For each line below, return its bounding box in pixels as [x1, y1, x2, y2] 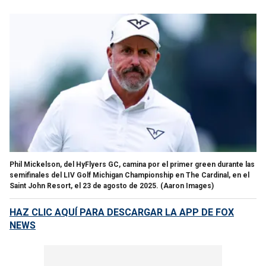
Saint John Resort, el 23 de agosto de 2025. [9, 181, 159, 190]
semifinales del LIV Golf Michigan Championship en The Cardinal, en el [9, 170, 249, 179]
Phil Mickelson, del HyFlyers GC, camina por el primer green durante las [9, 160, 255, 169]
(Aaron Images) [160, 181, 214, 190]
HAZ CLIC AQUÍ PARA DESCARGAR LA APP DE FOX [9, 206, 234, 218]
